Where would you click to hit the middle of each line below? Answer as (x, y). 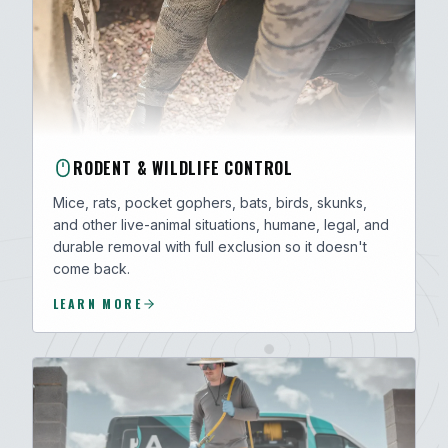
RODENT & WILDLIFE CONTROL (183, 168)
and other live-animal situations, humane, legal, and (221, 224)
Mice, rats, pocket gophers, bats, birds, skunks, (210, 202)
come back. (91, 268)
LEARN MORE (97, 303)
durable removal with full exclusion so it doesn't (210, 246)
